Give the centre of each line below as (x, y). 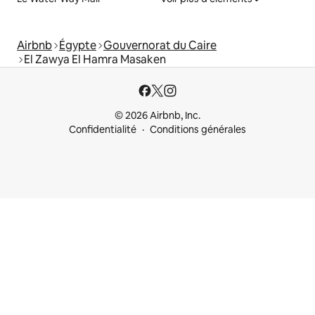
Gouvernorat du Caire (160, 45)
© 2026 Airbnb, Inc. (157, 115)
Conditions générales (198, 129)
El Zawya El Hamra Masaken (95, 59)
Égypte (78, 45)
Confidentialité (103, 129)
